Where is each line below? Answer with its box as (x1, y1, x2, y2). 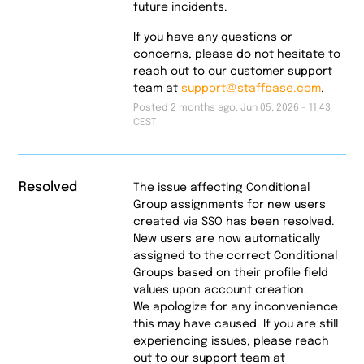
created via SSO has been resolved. (132, 215, 335, 227)
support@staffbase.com (180, 82, 321, 94)
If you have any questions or (132, 31, 292, 43)
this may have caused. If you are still (132, 318, 338, 330)
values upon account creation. (132, 284, 307, 296)
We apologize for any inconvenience (132, 301, 338, 313)
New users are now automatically (132, 232, 320, 245)
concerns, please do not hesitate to (132, 48, 340, 60)
